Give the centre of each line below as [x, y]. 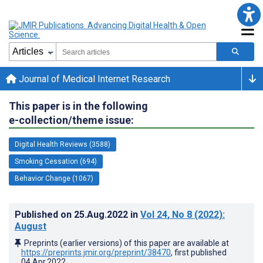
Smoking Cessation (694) [56, 161]
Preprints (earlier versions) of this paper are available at [127, 243]
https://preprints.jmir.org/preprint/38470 [96, 252]
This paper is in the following [78, 106]
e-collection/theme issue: [71, 120]
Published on [44, 214]
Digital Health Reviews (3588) [63, 144]
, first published [199, 252]
